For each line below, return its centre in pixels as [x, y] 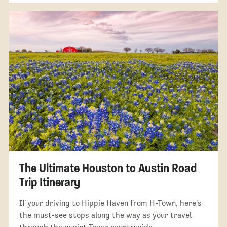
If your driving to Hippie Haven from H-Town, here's [110, 203]
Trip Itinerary [49, 182]
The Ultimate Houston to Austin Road [108, 168]
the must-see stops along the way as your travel [105, 215]
